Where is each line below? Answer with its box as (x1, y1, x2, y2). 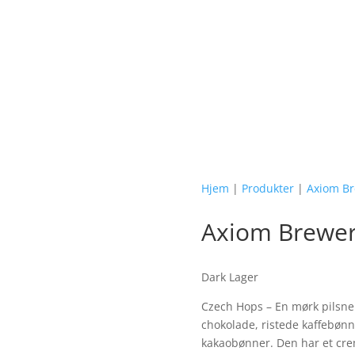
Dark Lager (200, 269, 258, 284)
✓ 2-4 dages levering (51, 34, 162, 50)
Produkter (241, 180, 294, 196)
